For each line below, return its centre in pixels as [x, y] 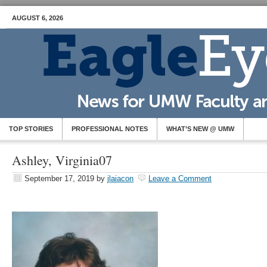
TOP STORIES [31, 129]
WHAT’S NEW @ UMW [200, 129]
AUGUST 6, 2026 [38, 18]
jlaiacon [120, 178]
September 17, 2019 [59, 178]
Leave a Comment [180, 178]
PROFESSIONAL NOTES [110, 129]
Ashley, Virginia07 [62, 160]
